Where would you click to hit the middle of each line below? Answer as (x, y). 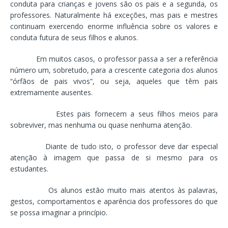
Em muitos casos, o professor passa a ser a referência (114, 59)
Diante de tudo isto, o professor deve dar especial (114, 146)
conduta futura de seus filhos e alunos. (74, 37)
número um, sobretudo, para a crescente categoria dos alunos (114, 70)
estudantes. (29, 168)
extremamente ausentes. (51, 92)
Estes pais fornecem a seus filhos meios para (114, 113)
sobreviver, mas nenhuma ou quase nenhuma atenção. (101, 125)
